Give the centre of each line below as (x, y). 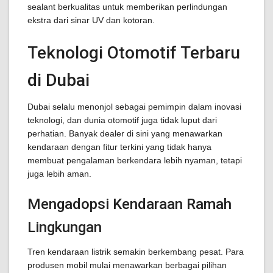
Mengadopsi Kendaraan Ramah (129, 204)
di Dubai (58, 80)
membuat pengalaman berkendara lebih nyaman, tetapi (135, 160)
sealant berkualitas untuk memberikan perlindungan (127, 7)
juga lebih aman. (59, 174)
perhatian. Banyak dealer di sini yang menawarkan (125, 133)
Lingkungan (65, 227)
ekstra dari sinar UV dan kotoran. (91, 20)
